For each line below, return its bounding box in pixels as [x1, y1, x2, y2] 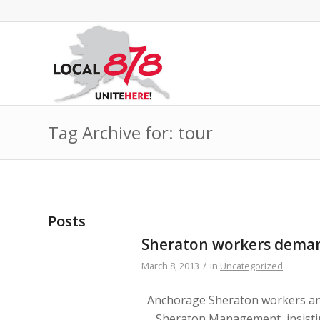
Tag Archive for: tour [48, 121, 213, 144]
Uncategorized [220, 259, 283, 272]
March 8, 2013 [141, 259, 199, 272]
